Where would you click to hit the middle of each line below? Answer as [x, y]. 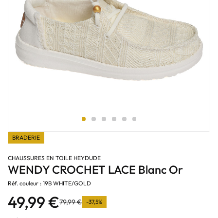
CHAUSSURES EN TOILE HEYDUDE [54, 158]
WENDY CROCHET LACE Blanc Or [95, 170]
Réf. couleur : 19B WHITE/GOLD [49, 183]
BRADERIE [26, 137]
